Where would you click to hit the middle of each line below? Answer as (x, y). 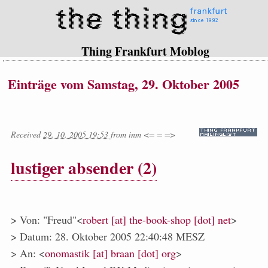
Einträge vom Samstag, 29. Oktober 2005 (124, 84)
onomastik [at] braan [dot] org (110, 253)
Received (27, 135)
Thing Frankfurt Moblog (145, 51)
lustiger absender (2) (84, 168)
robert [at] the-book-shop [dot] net (157, 220)
